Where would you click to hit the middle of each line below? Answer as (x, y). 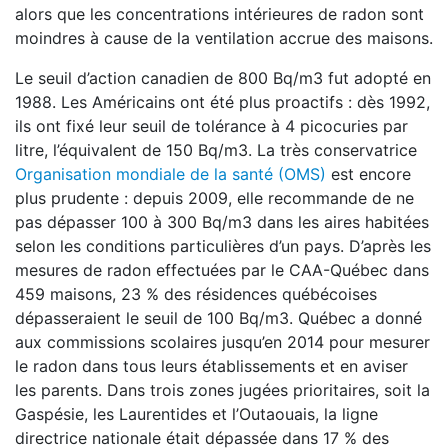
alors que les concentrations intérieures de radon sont (219, 14)
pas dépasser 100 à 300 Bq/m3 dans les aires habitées (222, 222)
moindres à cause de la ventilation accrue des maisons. (224, 38)
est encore (368, 174)
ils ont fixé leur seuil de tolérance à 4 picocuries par (211, 126)
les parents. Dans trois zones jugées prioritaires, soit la (222, 390)
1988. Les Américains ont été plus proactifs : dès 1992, (222, 102)
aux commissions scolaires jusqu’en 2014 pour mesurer (222, 342)
